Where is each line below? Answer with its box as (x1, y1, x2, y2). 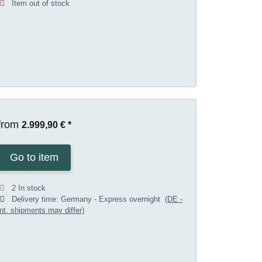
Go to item (9, 151, 58, 164)
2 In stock (11, 184, 46, 193)
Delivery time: (11, 195, 61, 204)
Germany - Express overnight (60, 195, 165, 204)
